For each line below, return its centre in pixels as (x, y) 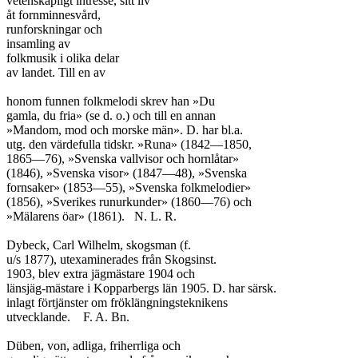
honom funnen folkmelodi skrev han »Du (111, 101)
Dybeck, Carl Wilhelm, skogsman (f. (99, 245)
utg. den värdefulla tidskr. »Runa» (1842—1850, (129, 144)
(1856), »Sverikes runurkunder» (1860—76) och (129, 202)
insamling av (38, 44)
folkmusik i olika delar (63, 58)
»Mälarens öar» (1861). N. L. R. (66, 216)
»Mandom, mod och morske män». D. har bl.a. (125, 130)
